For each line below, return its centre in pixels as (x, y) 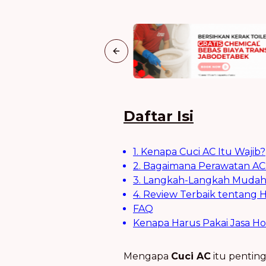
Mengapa (147, 256)
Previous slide (146, 56)
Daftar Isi (159, 116)
